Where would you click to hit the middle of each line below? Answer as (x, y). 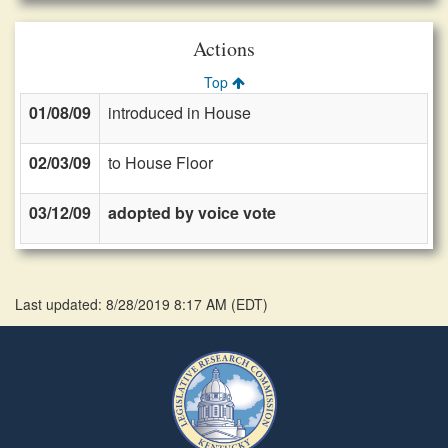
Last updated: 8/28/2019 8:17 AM (123, 304)
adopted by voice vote (192, 212)
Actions (224, 48)
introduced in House (179, 112)
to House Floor (160, 162)
